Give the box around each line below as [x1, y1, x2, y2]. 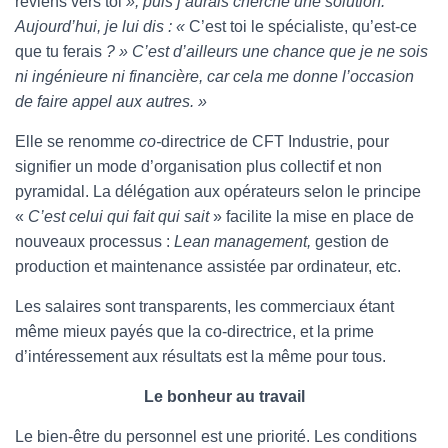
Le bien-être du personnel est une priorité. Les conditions [15, 428, 417, 445]
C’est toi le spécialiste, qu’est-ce [189, 18, 417, 35]
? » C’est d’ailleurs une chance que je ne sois [102, 43, 428, 60]
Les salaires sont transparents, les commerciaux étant [15, 298, 394, 315]
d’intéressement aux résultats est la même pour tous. [15, 348, 386, 365]
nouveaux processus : [15, 233, 174, 250]
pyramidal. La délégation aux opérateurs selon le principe [15, 183, 421, 200]
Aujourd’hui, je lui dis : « [15, 18, 189, 35]
